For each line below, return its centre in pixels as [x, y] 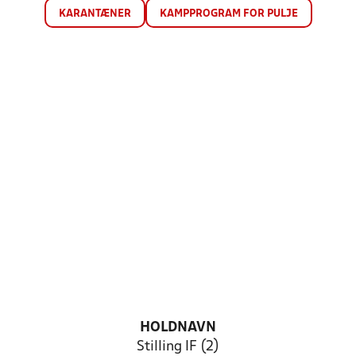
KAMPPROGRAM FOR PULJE [228, 14]
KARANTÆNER [95, 14]
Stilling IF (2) [178, 347]
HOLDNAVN [178, 328]
